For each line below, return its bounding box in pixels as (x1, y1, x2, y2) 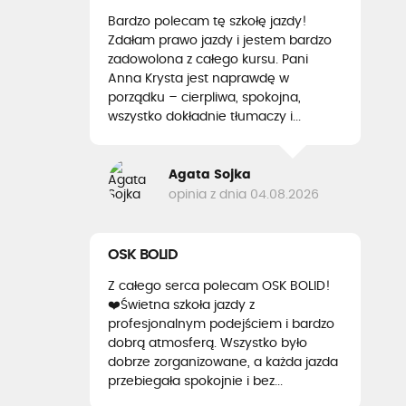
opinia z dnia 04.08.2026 (169, 188, 319, 201)
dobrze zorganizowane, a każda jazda (108, 356, 338, 369)
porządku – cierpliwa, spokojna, (108, 92, 301, 104)
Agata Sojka (169, 168, 251, 181)
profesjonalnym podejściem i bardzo (108, 318, 334, 331)
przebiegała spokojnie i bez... (108, 375, 283, 388)
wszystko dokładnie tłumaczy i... (108, 111, 301, 123)
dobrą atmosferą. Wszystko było (108, 337, 307, 350)
